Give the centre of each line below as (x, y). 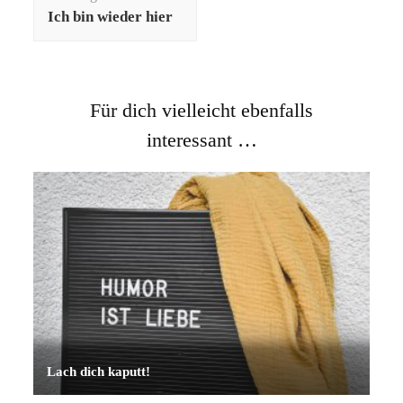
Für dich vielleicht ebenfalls (201, 111)
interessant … (201, 140)
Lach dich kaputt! (99, 372)
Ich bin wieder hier (111, 17)
